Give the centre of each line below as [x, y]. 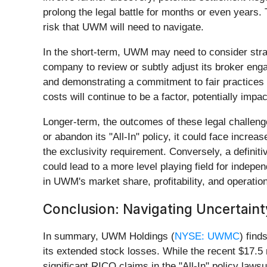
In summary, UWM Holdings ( [109, 237]
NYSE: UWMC [207, 237]
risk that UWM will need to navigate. [123, 27]
